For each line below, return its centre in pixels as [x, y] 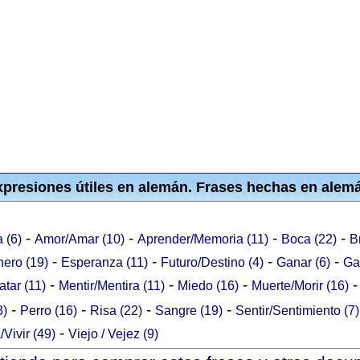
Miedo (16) [208, 286]
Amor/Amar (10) [80, 239]
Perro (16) [49, 311]
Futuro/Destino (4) [212, 262]
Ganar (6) [303, 262]
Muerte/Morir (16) [300, 286]
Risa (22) [116, 311]
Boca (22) [309, 239]
